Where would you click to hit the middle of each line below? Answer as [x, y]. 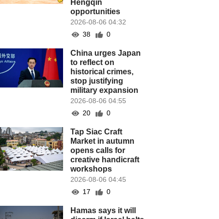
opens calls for [98, 150]
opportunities [96, 11]
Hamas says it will [103, 210]
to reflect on [93, 62]
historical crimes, [102, 72]
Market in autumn [103, 141]
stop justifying [97, 81]
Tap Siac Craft [97, 132]
